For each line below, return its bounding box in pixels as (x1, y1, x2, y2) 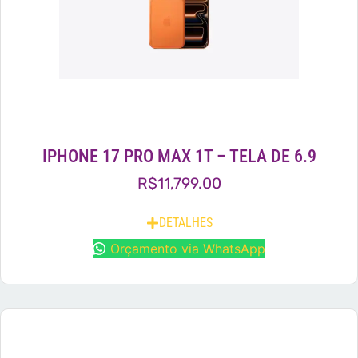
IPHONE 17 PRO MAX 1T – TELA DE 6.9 (42, 145, 316, 167)
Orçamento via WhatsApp (110, 240, 265, 257)
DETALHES (158, 214, 213, 230)
